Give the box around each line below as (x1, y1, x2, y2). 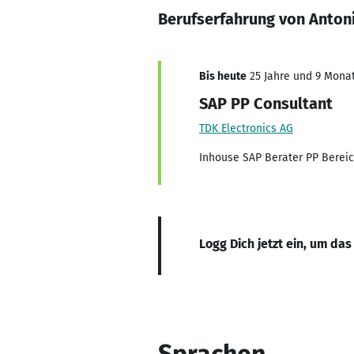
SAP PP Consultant (199, 94, 333, 113)
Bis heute (199, 70, 247, 83)
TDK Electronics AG (199, 122, 293, 135)
